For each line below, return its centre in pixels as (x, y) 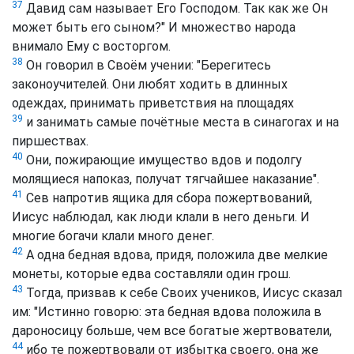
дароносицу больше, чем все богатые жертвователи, (172, 331)
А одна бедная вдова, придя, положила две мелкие (175, 255)
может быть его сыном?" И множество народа (154, 28)
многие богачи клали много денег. (113, 236)
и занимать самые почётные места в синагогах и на (181, 122)
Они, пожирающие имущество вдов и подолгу (162, 160)
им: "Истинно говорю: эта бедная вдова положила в (167, 312)
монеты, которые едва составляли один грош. (151, 274)
